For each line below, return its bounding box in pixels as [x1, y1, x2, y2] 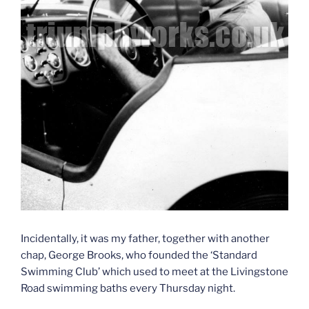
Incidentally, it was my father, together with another [21, 232, 270, 246]
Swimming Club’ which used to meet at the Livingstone [21, 266, 288, 279]
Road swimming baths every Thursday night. [21, 282, 235, 295]
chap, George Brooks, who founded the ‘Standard [21, 249, 257, 262]
